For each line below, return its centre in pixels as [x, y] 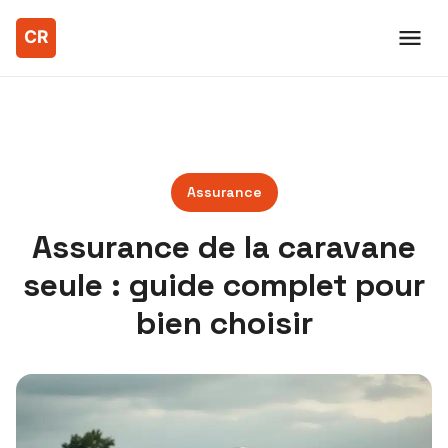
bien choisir [224, 323]
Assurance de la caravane [224, 247]
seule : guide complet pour [224, 285]
